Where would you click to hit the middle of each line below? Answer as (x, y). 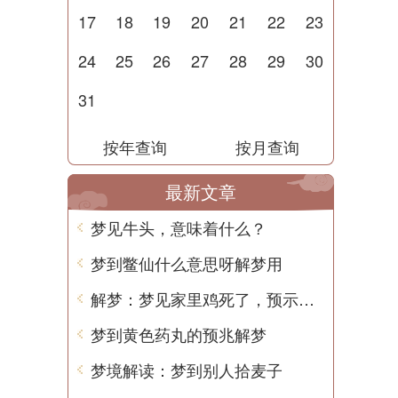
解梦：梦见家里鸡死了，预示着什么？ (306, 298)
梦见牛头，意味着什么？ (179, 227)
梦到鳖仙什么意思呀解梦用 (187, 263)
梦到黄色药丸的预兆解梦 (179, 334)
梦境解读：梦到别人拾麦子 (187, 370)
